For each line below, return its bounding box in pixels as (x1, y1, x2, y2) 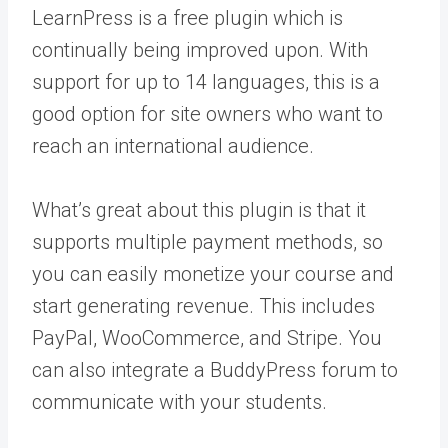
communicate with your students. (32, 390, 327, 414)
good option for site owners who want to (32, 102, 383, 126)
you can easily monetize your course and (32, 262, 394, 286)
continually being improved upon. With (32, 38, 368, 62)
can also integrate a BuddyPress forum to (32, 358, 398, 382)
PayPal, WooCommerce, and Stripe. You (32, 326, 382, 350)
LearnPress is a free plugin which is (32, 6, 343, 30)
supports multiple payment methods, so (32, 230, 383, 254)
